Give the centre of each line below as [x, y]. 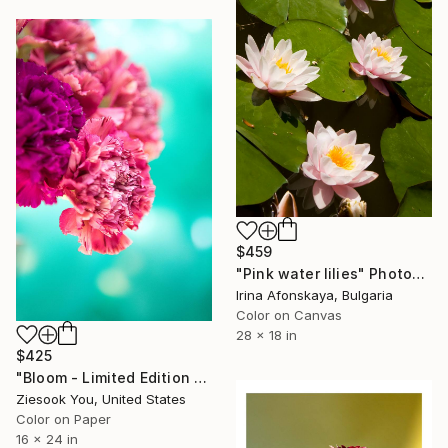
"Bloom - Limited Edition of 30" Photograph [201, 377]
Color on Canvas [289, 314]
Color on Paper [63, 418]
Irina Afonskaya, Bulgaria [314, 294]
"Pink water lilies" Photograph [419, 273]
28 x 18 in [266, 334]
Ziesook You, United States [101, 398]
